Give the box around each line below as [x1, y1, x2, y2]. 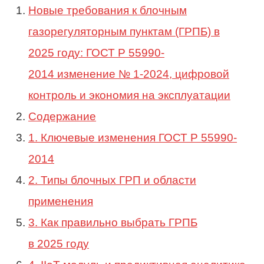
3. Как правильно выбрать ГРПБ [28, 216, 197, 229]
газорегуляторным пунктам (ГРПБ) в [28, 25, 220, 38]
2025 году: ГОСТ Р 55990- [28, 46, 164, 59]
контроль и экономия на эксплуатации [28, 88, 230, 101]
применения [28, 194, 93, 207]
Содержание [28, 110, 96, 123]
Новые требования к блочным [28, 4, 187, 16]
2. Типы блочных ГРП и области [28, 173, 196, 186]
